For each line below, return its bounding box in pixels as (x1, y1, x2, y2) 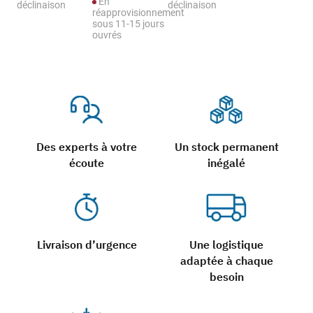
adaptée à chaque (180, 254, 273, 268)
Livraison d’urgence (36, 238, 137, 252)
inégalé (208, 156, 245, 170)
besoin (209, 270, 244, 284)
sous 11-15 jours (92, 18, 164, 30)
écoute (69, 156, 104, 170)
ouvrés (92, 29, 122, 41)
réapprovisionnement (92, 7, 184, 19)
